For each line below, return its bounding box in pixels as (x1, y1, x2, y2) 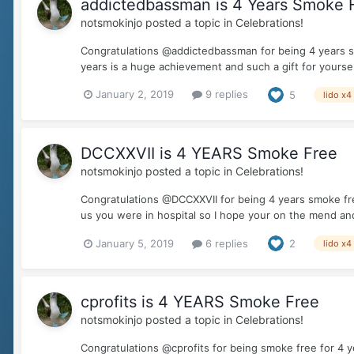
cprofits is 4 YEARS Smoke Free (81, 292, 319, 312)
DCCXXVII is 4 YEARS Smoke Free (81, 143, 337, 163)
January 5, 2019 (96, 236, 174, 250)
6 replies (202, 236, 248, 250)
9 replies (202, 88, 248, 101)
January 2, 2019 (96, 88, 174, 101)
